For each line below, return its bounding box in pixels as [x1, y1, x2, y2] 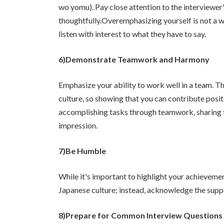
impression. [58, 120, 97, 130]
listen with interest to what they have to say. [58, 28, 206, 38]
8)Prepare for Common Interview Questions [58, 210, 222, 220]
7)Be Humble [58, 145, 106, 155]
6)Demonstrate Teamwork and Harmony [58, 54, 209, 64]
